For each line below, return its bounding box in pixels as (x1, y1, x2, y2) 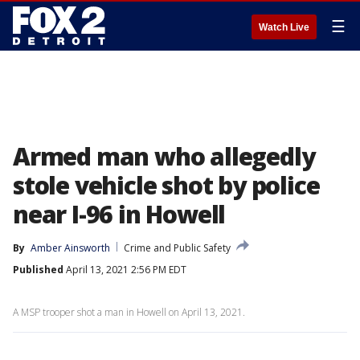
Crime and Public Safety (124, 241, 231, 255)
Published (13, 263, 63, 276)
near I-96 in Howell (13, 198, 226, 231)
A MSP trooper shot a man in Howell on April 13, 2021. (13, 305, 245, 319)
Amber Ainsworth (31, 241, 110, 255)
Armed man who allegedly (13, 140, 315, 173)
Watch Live (259, 22, 309, 33)
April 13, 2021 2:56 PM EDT (63, 263, 186, 276)
